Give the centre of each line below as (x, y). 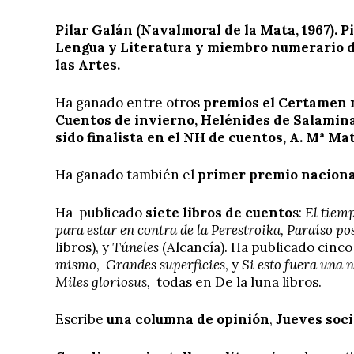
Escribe (79, 320)
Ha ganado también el (126, 175)
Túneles (136, 247)
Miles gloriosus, (104, 282)
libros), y (82, 247)
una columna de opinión (186, 320)
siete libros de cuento (217, 212)
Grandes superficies (164, 264)
